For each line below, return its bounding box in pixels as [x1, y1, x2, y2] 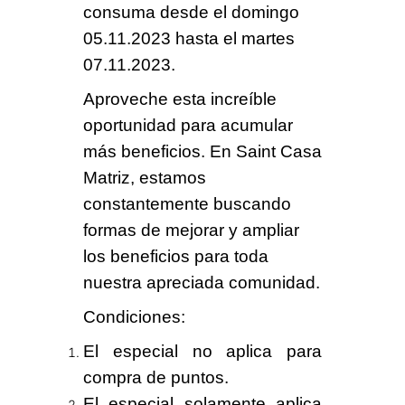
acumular [220, 115, 293, 135]
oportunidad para [82, 115, 221, 135]
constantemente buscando [82, 193, 291, 213]
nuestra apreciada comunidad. [82, 272, 320, 292]
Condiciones [82, 306, 181, 326]
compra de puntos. [82, 367, 229, 387]
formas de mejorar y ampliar [82, 220, 299, 240]
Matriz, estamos [82, 167, 206, 187]
